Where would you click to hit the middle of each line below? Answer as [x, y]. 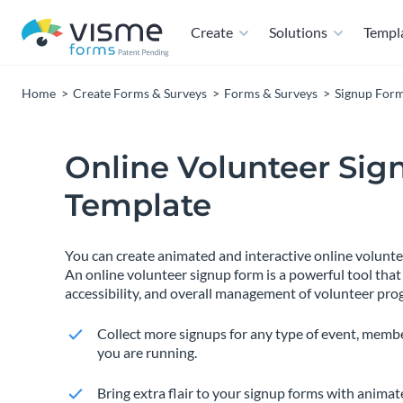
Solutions [298, 32]
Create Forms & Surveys [140, 93]
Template [138, 205]
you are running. [147, 352]
